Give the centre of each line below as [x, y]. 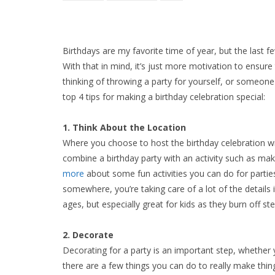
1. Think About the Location [124, 127]
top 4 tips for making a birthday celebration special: [164, 96]
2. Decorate [88, 234]
